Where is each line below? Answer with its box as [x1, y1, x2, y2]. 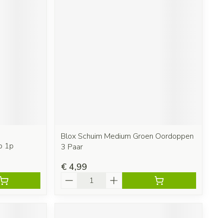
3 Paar [61, 142, 83, 153]
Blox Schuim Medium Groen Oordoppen [61, 131, 194, 142]
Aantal [60, 171, 86, 182]
